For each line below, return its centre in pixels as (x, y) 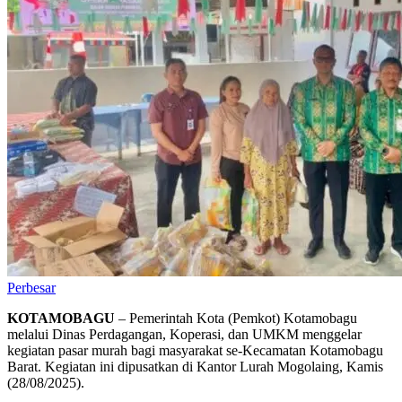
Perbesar (31, 287)
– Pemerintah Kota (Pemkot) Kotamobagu (236, 318)
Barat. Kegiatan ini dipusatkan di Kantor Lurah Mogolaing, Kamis (195, 366)
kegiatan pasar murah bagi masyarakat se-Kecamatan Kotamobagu (195, 350)
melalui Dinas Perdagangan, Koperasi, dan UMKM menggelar (184, 334)
